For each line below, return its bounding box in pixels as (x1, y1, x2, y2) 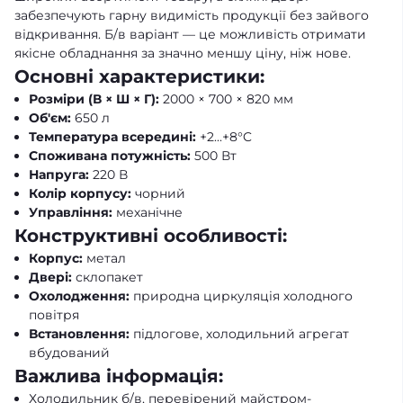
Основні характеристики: (14, 66, 264, 88)
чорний (131, 185, 185, 202)
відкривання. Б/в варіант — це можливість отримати (14, 26, 366, 43)
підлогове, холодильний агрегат (130, 326, 349, 343)
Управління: (29, 204, 112, 221)
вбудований (29, 345, 110, 362)
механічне (112, 204, 183, 221)
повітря (29, 307, 79, 324)
